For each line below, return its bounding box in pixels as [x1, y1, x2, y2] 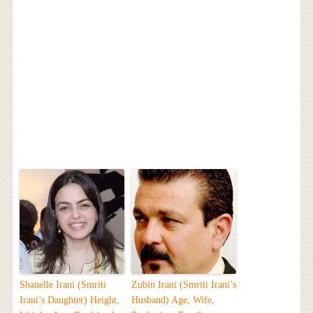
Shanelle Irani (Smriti [19, 279, 106, 290]
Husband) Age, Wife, [131, 294, 214, 305]
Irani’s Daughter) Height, [19, 294, 119, 305]
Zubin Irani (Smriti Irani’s [131, 279, 236, 290]
